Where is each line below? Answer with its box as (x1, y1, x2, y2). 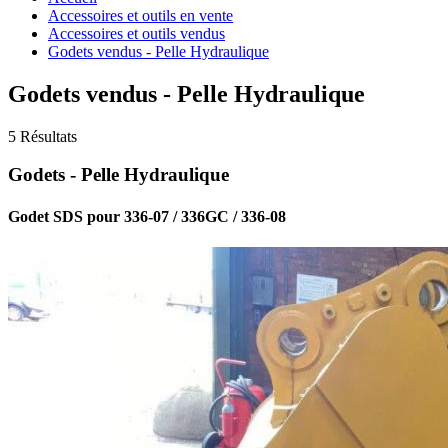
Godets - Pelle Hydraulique (8, 164, 229, 186)
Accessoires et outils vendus (48, 24, 225, 42)
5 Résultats (8, 127, 77, 145)
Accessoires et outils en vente (48, 6, 233, 24)
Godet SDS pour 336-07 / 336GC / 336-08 (8, 207, 286, 225)
